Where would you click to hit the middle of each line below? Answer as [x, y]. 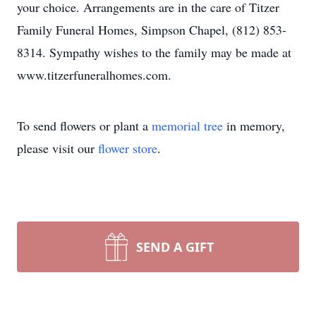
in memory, [254, 126]
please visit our [57, 148]
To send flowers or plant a [84, 126]
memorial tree [187, 126]
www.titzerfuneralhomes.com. [94, 75]
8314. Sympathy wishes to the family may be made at [154, 52]
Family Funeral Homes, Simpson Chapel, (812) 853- [152, 30]
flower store [128, 148]
